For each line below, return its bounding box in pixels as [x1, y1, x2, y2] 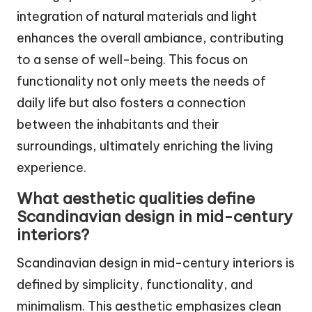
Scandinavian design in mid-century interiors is [17, 255, 295, 272]
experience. [17, 159, 86, 176]
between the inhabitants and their [17, 116, 219, 133]
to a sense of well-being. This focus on [17, 52, 248, 68]
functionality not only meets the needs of [17, 73, 266, 90]
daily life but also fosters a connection [17, 95, 246, 111]
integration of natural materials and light [17, 8, 257, 25]
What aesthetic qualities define [17, 189, 255, 209]
